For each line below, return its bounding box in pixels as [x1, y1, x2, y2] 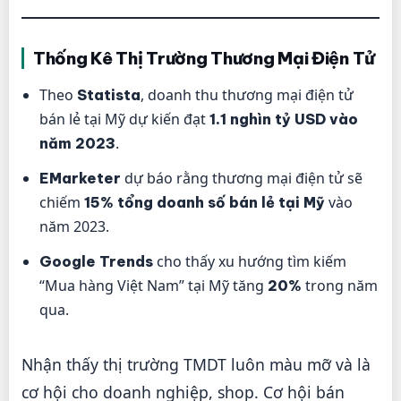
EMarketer [39, 169, 121, 187]
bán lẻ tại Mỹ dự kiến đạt [39, 109, 209, 129]
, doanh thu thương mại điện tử [141, 85, 354, 105]
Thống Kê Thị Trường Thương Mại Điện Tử [33, 47, 376, 69]
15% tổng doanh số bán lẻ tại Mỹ [84, 193, 325, 211]
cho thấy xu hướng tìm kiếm [153, 252, 346, 271]
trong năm [302, 276, 378, 295]
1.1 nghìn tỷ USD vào [209, 110, 358, 128]
